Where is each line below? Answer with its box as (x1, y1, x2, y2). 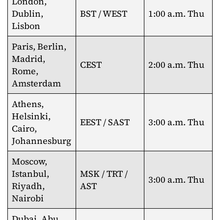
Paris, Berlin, (12, 40, 66, 53)
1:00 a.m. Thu (148, 7, 204, 20)
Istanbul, (12, 167, 49, 180)
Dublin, (12, 7, 43, 20)
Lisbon (12, 20, 40, 32)
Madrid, (12, 53, 45, 65)
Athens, (12, 98, 44, 110)
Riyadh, (12, 180, 45, 192)
